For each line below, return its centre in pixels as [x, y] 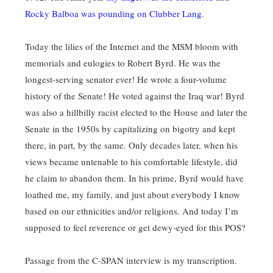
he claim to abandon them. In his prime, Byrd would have [134, 178]
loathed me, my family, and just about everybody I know [133, 194]
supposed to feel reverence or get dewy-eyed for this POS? [135, 227]
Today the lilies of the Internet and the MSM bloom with [132, 46]
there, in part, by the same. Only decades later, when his [131, 145]
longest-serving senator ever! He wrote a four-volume [126, 79]
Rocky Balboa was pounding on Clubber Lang [113, 13]
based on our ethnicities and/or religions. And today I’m [132, 211]
